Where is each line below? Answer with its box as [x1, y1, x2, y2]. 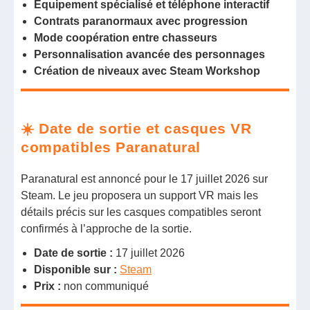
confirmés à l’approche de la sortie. [21, 222, 192, 235]
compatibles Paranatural [21, 139, 201, 156]
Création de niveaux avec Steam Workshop [34, 65, 261, 77]
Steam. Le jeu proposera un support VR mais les [21, 189, 259, 201]
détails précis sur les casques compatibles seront [21, 206, 262, 218]
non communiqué [64, 280, 149, 292]
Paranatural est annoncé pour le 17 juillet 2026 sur [21, 172, 268, 185]
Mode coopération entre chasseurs [34, 32, 218, 44]
